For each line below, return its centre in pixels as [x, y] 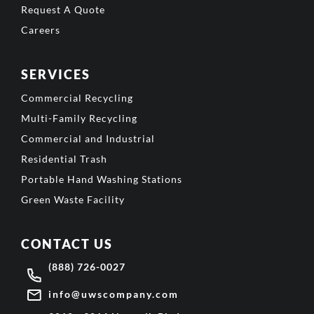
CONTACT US [67, 244]
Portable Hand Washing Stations [102, 179]
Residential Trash [64, 159]
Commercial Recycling [77, 98]
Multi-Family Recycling [79, 118]
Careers [41, 30]
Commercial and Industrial [88, 139]
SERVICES [56, 75]
